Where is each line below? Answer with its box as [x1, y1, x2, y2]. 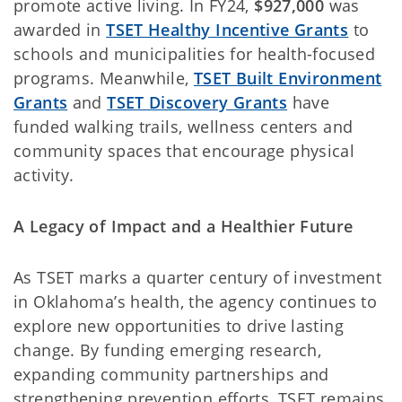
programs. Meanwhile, [13, 67, 194, 89]
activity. [13, 164, 74, 186]
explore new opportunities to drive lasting [13, 315, 344, 336]
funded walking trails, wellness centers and [13, 116, 354, 137]
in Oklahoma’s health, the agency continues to [13, 291, 378, 312]
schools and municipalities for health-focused [13, 43, 376, 65]
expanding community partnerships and [13, 363, 329, 385]
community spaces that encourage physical [13, 140, 355, 162]
